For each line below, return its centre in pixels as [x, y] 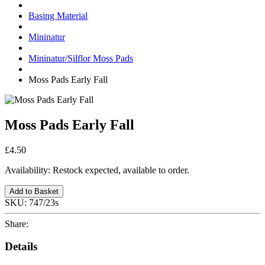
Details [21, 247]
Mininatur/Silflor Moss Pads [81, 58]
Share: [19, 224]
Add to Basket [34, 191]
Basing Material [58, 15]
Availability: [29, 170]
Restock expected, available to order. [121, 170]
